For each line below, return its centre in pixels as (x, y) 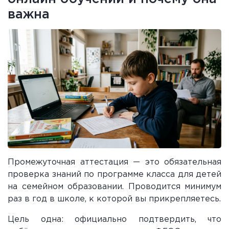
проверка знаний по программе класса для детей (114, 174)
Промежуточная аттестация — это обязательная (114, 162)
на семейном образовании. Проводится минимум (114, 187)
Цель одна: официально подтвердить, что (114, 219)
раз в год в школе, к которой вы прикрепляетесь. (114, 199)
